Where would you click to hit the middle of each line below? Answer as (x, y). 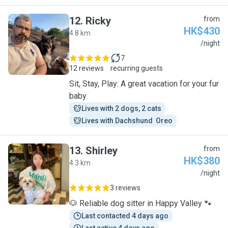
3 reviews (125, 188)
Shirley (102, 151)
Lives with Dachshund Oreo (127, 121)
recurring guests (137, 68)
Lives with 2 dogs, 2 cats (121, 108)
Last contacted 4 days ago (125, 216)
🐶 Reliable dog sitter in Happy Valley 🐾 (141, 203)
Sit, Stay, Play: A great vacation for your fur (144, 84)
